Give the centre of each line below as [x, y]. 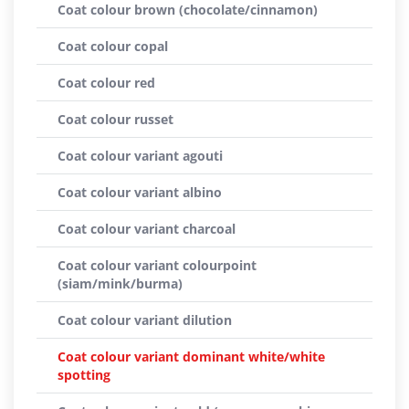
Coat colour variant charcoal [147, 229]
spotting [84, 375]
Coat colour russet [115, 119]
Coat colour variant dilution [145, 320]
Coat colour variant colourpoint [157, 265]
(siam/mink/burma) [120, 283]
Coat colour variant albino [140, 192]
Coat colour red [106, 83]
